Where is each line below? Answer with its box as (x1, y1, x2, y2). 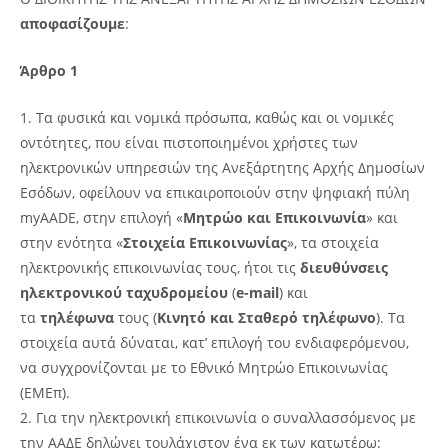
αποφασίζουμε (20, 13, 125, 33)
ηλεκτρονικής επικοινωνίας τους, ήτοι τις (20, 257, 300, 277)
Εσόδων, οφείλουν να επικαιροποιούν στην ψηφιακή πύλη (20, 182, 410, 202)
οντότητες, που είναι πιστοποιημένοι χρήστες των (20, 132, 358, 152)
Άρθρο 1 (20, 60, 78, 80)
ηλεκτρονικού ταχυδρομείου (20, 282, 228, 302)
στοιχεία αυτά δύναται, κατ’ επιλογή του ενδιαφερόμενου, (20, 332, 409, 352)
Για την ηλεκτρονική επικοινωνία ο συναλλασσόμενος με (36, 407, 416, 427)
